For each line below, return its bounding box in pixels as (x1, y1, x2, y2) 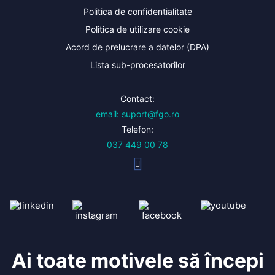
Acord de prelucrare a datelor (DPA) (66, 42, 209, 53)
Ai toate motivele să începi (11, 248, 264, 273)
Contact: (120, 93, 155, 104)
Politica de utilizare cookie (85, 24, 190, 35)
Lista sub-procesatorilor (90, 60, 185, 71)
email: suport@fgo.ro (96, 109, 179, 120)
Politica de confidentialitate (83, 6, 192, 17)
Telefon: (122, 124, 153, 135)
